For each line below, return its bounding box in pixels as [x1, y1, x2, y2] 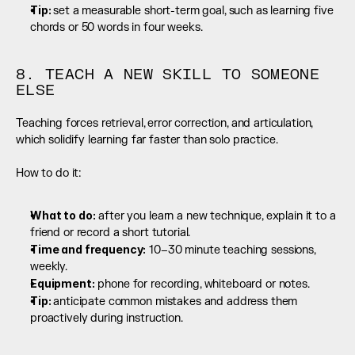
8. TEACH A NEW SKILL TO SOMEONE [16, 66, 320, 85]
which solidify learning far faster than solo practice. [16, 133, 278, 147]
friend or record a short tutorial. [30, 226, 191, 240]
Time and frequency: [30, 242, 147, 257]
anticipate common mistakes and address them [53, 295, 298, 309]
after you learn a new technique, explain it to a [95, 209, 336, 223]
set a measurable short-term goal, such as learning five [53, 4, 334, 18]
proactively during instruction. [30, 311, 183, 326]
